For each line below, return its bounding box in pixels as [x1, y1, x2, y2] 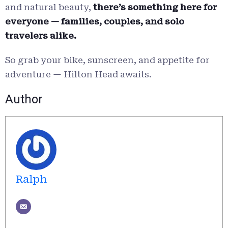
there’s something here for [93, 2, 217, 13]
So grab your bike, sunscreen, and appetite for [5, 55, 210, 66]
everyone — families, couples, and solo [5, 16, 184, 27]
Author [5, 92, 43, 107]
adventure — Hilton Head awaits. [5, 69, 152, 80]
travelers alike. [5, 31, 76, 41]
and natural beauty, [5, 2, 93, 13]
